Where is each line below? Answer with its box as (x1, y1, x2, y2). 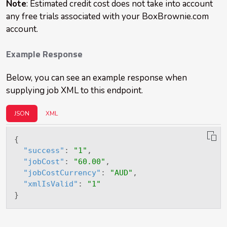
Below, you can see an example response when (6, 71, 187, 84)
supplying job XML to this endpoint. (6, 84, 143, 96)
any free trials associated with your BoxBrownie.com (6, 10, 209, 22)
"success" (23, 146, 64, 156)
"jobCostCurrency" (23, 168, 101, 178)
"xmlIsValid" (23, 179, 78, 189)
